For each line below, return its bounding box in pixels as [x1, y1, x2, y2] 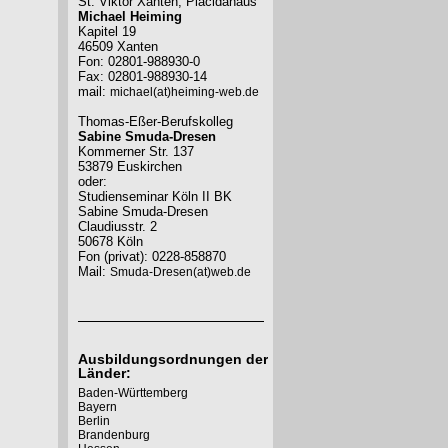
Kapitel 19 [78, 24, 136, 39]
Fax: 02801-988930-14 [78, 69, 207, 84]
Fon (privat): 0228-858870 [78, 249, 226, 264]
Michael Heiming [78, 9, 182, 24]
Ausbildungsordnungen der [78, 351, 268, 367]
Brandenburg [78, 428, 150, 442]
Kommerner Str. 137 [78, 144, 194, 159]
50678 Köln [78, 234, 143, 249]
